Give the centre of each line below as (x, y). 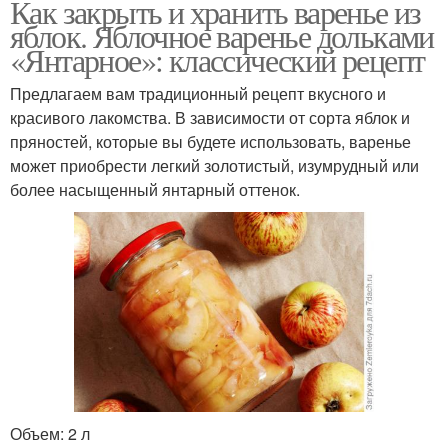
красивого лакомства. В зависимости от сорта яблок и (210, 118)
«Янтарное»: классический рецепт (217, 60)
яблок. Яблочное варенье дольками (222, 36)
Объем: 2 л (50, 433)
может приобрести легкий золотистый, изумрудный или (214, 166)
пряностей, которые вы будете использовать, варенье (210, 142)
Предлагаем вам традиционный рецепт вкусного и (198, 94)
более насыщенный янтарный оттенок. (155, 190)
